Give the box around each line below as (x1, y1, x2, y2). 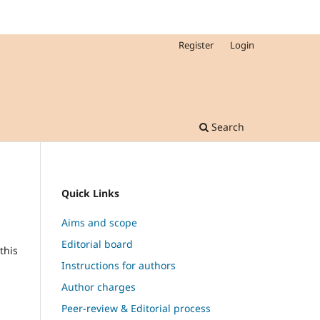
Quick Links (61, 186, 119, 200)
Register (179, 38, 214, 51)
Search (209, 119, 244, 134)
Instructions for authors (61, 258, 176, 272)
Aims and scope (61, 215, 137, 229)
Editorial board (61, 236, 133, 251)
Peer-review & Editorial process (61, 301, 211, 315)
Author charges (61, 279, 136, 294)
